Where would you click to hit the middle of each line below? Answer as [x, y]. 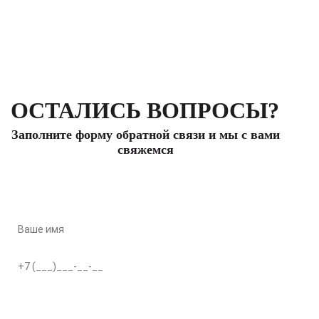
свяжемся [145, 150]
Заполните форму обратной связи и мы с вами [145, 135]
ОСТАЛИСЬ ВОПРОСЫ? [145, 111]
